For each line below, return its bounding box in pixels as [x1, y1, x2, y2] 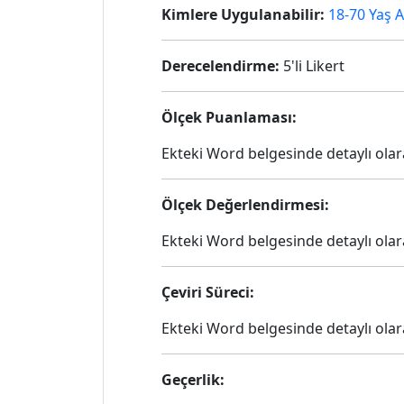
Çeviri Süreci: [161, 282, 254, 302]
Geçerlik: [161, 370, 225, 390]
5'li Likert [280, 56, 344, 76]
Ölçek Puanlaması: [161, 107, 297, 127]
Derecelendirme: [161, 56, 280, 76]
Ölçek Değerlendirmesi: [161, 195, 329, 215]
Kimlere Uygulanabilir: [161, 5, 325, 24]
